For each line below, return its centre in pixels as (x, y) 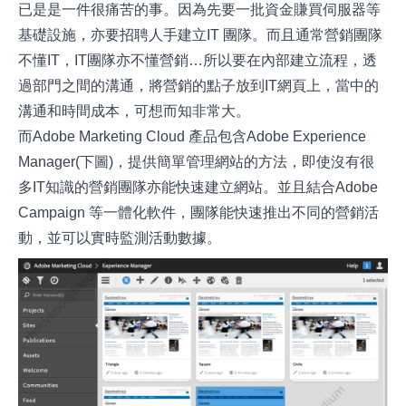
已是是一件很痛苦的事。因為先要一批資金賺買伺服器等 (200, 10)
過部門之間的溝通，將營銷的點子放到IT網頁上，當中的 (199, 86)
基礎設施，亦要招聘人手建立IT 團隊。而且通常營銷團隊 (201, 35)
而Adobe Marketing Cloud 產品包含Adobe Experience (193, 137)
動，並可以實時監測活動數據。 (120, 238)
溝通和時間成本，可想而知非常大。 (135, 111)
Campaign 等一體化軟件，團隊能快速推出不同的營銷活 (199, 213)
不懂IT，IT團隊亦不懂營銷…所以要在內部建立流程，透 (198, 61)
